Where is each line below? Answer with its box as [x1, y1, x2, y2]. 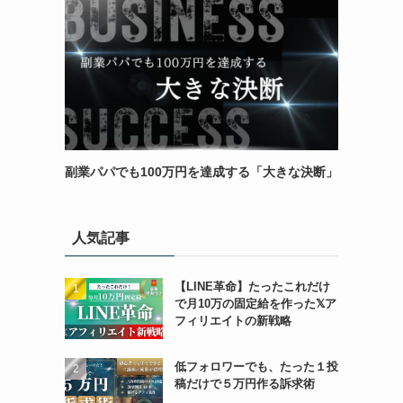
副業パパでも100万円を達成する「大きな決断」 [65, 165, 338, 179]
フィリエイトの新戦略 [174, 314, 291, 327]
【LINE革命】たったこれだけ [174, 280, 330, 293]
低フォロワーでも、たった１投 [174, 359, 338, 373]
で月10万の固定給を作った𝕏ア [174, 297, 336, 310]
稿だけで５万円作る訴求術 [174, 376, 315, 390]
